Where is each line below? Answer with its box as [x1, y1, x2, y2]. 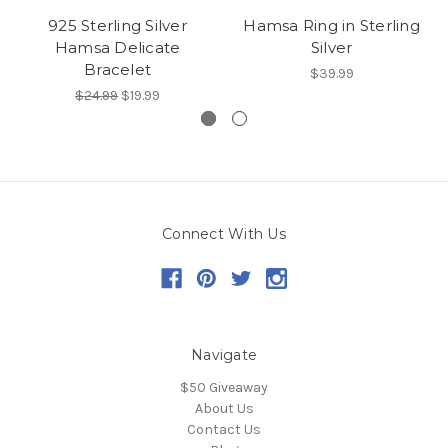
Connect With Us [162, 224, 286, 243]
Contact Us [187, 420, 261, 438]
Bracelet [84, 59, 151, 79]
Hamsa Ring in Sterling [243, 15, 420, 35]
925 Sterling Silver [48, 15, 187, 35]
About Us [194, 399, 254, 417]
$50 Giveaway [180, 378, 268, 396]
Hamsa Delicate [54, 37, 181, 57]
